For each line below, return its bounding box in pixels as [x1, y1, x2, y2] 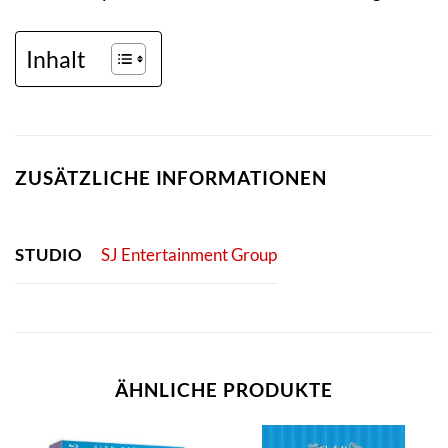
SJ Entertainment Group [100, 244, 277, 266]
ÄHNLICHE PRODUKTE [115, 377, 333, 401]
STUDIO [15, 243, 84, 265]
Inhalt [26, 45, 86, 74]
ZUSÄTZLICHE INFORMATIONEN [15, 166, 327, 190]
